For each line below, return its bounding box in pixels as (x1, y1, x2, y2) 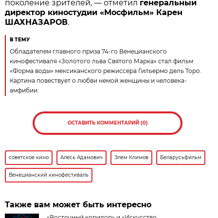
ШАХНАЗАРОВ (5, 18, 68, 27)
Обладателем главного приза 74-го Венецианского (10, 48, 167, 55)
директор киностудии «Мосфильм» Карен (5, 8, 183, 18)
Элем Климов (114, 154, 149, 161)
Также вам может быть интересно (5, 200, 152, 210)
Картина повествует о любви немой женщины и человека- (10, 77, 187, 85)
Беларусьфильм (160, 154, 202, 161)
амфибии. (10, 87, 39, 94)
